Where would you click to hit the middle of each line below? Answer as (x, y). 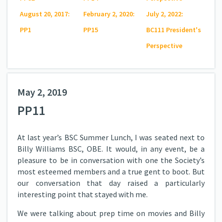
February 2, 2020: (109, 14)
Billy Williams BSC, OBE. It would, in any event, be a (111, 149)
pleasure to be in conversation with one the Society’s (111, 160)
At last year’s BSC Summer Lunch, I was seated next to (111, 137)
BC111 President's (174, 30)
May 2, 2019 (42, 92)
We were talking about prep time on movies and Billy (111, 213)
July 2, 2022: (165, 14)
